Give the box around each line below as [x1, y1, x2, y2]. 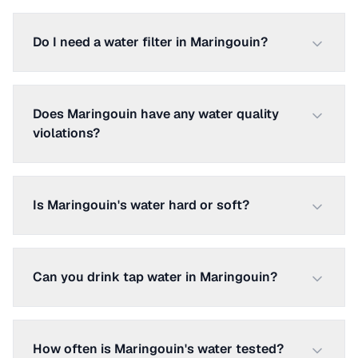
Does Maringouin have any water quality [33, 105, 279, 122]
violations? [33, 125, 100, 141]
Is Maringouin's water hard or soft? [33, 197, 249, 213]
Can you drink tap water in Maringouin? [33, 268, 277, 285]
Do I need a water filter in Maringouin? [33, 34, 268, 50]
